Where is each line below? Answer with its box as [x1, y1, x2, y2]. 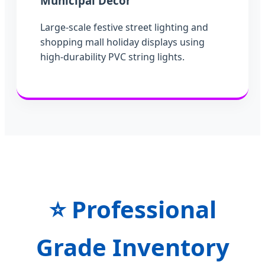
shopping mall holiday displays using [40, 35, 205, 49]
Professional [65, 192, 216, 225]
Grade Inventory [35, 230, 230, 263]
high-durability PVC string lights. [40, 50, 185, 63]
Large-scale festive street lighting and [40, 20, 208, 34]
